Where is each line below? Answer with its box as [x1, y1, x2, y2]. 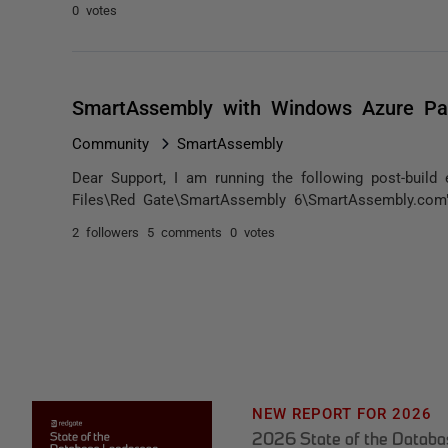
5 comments [147, 225, 222, 238]
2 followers [72, 225, 139, 238]
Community [72, 135, 149, 150]
